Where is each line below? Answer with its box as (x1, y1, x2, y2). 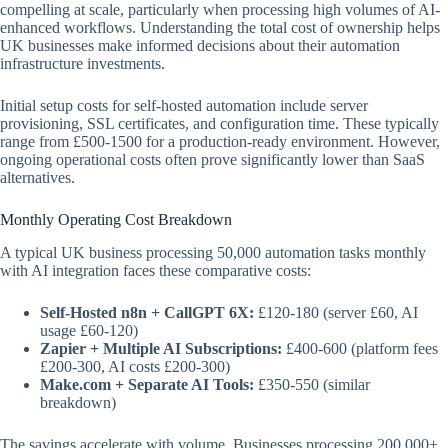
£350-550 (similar (254, 376, 370, 394)
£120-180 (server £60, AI (254, 304, 418, 322)
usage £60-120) (40, 322, 138, 340)
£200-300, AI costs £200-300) (40, 358, 230, 376)
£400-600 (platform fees (282, 340, 438, 358)
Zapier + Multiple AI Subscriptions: (40, 340, 282, 358)
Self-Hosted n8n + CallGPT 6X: (40, 304, 254, 322)
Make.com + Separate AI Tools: (40, 376, 254, 394)
